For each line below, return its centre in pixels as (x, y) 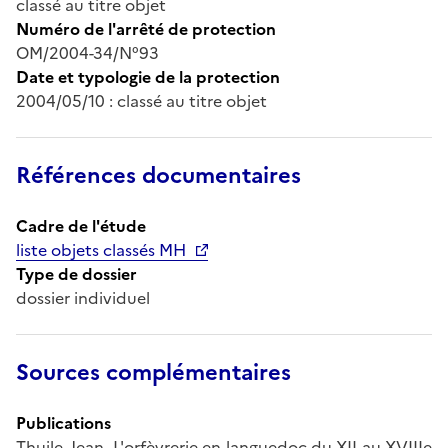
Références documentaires (158, 175)
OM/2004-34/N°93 (87, 52)
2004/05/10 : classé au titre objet (141, 100)
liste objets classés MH (101, 249)
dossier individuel (83, 297)
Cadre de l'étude (81, 225)
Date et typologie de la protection (148, 76)
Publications (63, 422)
